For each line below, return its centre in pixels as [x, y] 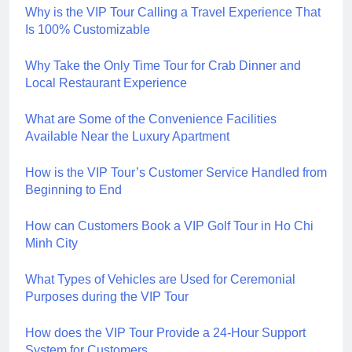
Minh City [51, 243]
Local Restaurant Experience [106, 82]
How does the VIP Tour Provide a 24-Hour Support [165, 332]
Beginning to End [73, 189]
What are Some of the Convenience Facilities [151, 119]
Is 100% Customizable [88, 29]
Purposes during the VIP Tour [107, 296]
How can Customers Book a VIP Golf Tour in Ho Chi [169, 225]
